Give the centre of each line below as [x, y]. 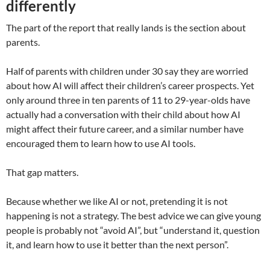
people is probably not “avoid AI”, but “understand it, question [133, 230]
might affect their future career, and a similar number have [125, 128]
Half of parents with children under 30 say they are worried [127, 71]
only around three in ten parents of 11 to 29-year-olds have [128, 99]
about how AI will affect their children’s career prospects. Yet [130, 85]
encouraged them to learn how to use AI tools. [101, 143]
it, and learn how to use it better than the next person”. [117, 244]
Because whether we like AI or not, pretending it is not [117, 201]
